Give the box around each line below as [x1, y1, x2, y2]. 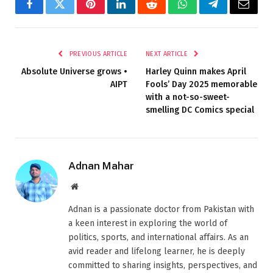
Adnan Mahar [68, 159, 134, 172]
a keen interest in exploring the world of [68, 218, 227, 229]
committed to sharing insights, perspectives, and [68, 260, 257, 271]
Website [77, 181, 105, 190]
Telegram [212, 7, 254, 19]
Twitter [58, 7, 91, 19]
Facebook [28, 7, 71, 19]
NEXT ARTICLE [146, 49, 190, 58]
